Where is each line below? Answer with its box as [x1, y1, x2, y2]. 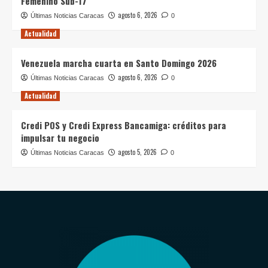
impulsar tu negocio [21, 131, 99, 145]
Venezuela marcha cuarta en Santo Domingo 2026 [21, 56, 217, 70]
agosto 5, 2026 [118, 147, 157, 157]
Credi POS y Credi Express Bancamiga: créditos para [21, 118, 226, 132]
